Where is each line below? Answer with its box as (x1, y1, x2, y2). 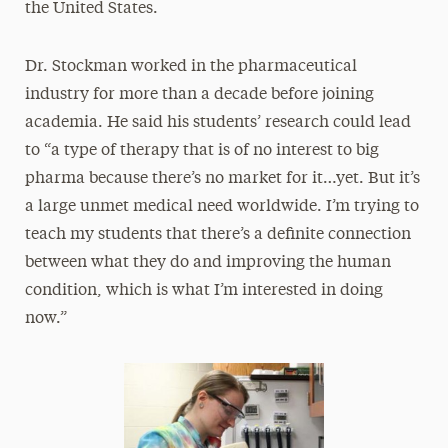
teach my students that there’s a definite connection (24, 227, 411, 243)
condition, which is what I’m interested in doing (24, 283, 383, 299)
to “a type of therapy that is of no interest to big (24, 143, 379, 159)
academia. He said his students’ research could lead (24, 115, 411, 131)
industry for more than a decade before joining (24, 87, 374, 103)
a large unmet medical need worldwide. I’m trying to (24, 199, 419, 215)
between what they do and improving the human (24, 255, 391, 271)
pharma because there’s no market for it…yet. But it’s (24, 171, 420, 187)
